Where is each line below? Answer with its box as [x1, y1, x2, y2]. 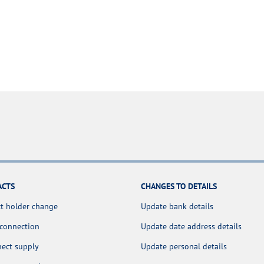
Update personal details [141, 241, 227, 252]
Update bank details [141, 201, 213, 212]
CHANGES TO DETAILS [141, 181, 217, 192]
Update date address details [141, 221, 242, 232]
